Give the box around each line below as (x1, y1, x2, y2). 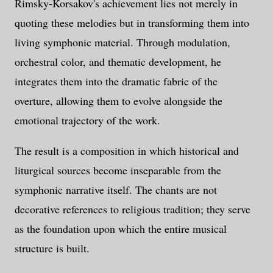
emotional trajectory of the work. (15, 113, 160, 128)
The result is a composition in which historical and (15, 143, 239, 158)
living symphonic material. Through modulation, (15, 35, 230, 50)
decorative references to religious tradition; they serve (15, 202, 250, 217)
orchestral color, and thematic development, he (15, 54, 221, 69)
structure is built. (15, 241, 90, 256)
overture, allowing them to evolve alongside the (15, 93, 222, 108)
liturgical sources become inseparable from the (15, 163, 221, 178)
